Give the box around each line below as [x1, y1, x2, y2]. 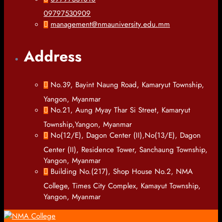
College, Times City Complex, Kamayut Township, [44, 180, 201, 192]
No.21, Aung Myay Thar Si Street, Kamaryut [51, 105, 190, 116]
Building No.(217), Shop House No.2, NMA [51, 166, 193, 177]
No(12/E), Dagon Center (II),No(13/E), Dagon [51, 130, 201, 141]
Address [24, 46, 82, 67]
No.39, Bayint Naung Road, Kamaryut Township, [51, 79, 204, 91]
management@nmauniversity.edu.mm [51, 19, 170, 30]
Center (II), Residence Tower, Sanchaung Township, [44, 144, 208, 156]
